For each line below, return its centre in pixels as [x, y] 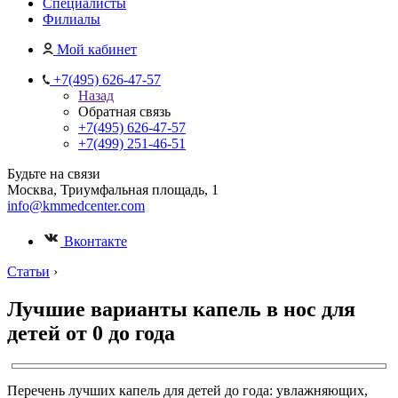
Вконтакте [94, 241]
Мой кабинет [97, 49]
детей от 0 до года [91, 333]
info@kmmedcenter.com [76, 206]
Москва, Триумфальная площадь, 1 [113, 190]
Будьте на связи [54, 174]
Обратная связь [124, 111]
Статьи [28, 271]
